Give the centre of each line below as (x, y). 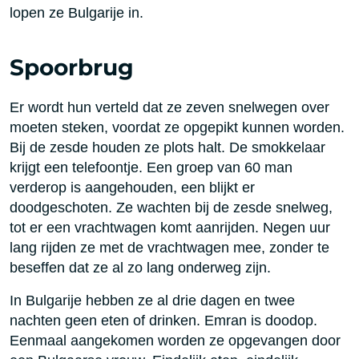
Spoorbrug (72, 68)
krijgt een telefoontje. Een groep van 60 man (151, 167)
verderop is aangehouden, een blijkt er (132, 188)
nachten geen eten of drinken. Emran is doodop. (163, 321)
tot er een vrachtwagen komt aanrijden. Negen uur (170, 228)
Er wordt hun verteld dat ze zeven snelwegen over (169, 107)
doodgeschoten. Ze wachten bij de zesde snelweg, (171, 208)
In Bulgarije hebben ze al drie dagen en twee (152, 301)
